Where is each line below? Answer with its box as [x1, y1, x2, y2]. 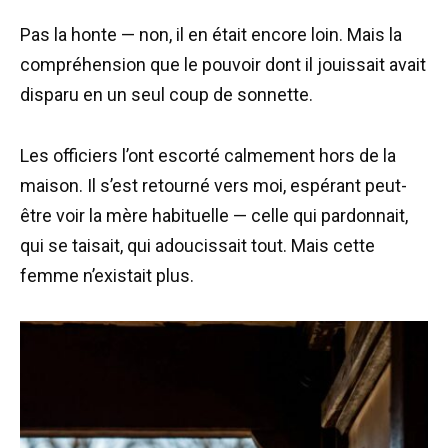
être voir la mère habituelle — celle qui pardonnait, [20, 204, 408, 226]
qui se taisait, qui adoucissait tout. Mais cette [20, 234, 375, 256]
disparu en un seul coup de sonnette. [20, 84, 313, 106]
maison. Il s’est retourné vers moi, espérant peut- [20, 174, 407, 196]
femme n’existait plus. [20, 264, 194, 286]
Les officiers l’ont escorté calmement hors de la [20, 144, 396, 166]
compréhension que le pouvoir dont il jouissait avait [20, 54, 426, 76]
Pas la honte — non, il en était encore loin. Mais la [20, 24, 402, 46]
